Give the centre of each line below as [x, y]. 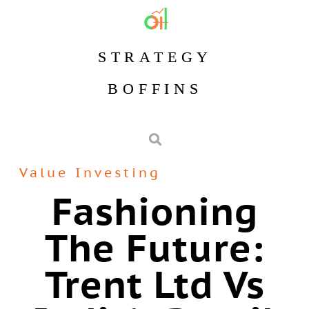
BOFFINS [155, 89]
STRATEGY [155, 57]
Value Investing [90, 172]
